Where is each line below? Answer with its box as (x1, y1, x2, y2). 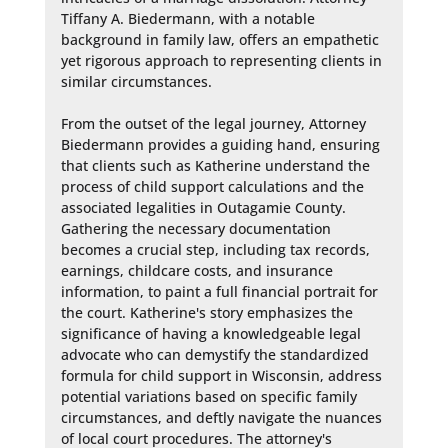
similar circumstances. (60, 71, 212, 91)
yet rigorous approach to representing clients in (60, 50, 382, 70)
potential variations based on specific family (60, 386, 357, 406)
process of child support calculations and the (60, 176, 364, 196)
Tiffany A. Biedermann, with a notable (60, 8, 315, 28)
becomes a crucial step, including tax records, (60, 239, 370, 259)
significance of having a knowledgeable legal (60, 323, 361, 343)
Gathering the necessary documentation (60, 218, 331, 238)
